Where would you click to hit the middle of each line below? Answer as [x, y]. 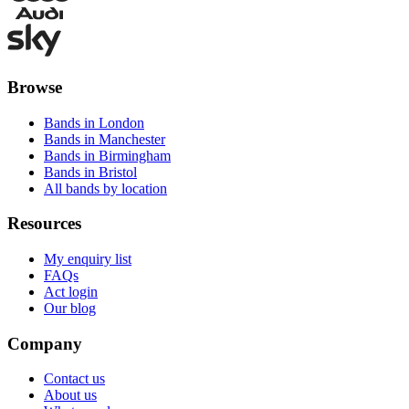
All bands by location [105, 188]
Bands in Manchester [105, 139]
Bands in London [94, 122]
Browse [35, 87]
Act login [71, 291]
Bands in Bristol [90, 172]
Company [45, 343]
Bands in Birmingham [107, 155]
